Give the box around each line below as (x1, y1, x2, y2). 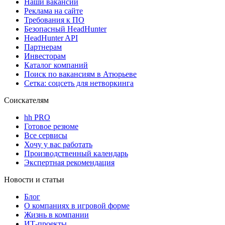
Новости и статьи (4, 175, 64, 184)
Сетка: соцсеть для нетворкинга (24, 78, 134, 87)
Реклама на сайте (24, 6, 83, 15)
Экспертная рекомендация (24, 158, 115, 167)
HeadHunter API (24, 33, 78, 42)
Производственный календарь (24, 149, 128, 158)
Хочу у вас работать (24, 140, 92, 149)
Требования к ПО (24, 15, 84, 24)
